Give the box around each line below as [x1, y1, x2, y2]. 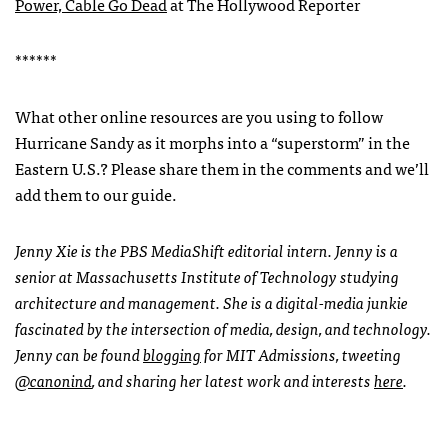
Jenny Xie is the [15, 236, 120, 263]
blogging [143, 340, 201, 367]
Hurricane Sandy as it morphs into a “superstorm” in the [15, 128, 410, 155]
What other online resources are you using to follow [15, 102, 383, 129]
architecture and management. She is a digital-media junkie [15, 288, 408, 315]
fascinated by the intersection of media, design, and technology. [15, 314, 431, 341]
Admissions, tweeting [255, 340, 401, 367]
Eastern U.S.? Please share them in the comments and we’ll [15, 154, 429, 181]
